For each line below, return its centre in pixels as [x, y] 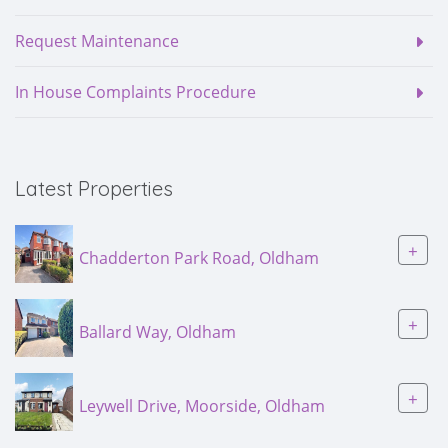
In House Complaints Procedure [135, 92]
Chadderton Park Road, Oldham [199, 257]
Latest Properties [94, 188]
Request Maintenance [97, 41]
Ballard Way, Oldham [157, 331]
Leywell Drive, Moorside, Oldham [202, 405]
